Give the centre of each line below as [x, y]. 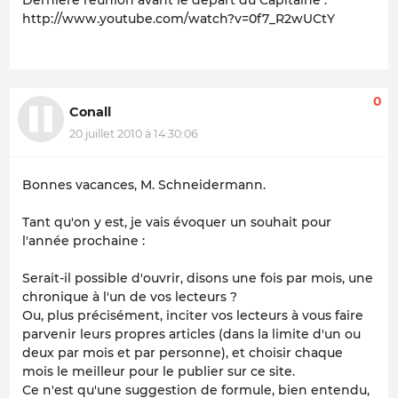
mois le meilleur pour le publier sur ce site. [159, 372]
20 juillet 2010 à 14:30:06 [134, 133]
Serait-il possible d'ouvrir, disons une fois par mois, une [198, 279]
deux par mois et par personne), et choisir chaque [183, 353]
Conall [90, 112]
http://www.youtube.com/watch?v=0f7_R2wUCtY [179, 19]
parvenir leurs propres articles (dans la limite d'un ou [191, 334]
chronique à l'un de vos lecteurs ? [130, 297]
